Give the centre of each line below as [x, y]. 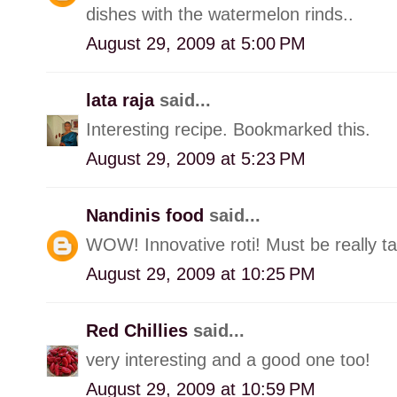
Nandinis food [148, 215]
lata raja [123, 100]
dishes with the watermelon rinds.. [220, 14]
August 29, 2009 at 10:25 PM [201, 273]
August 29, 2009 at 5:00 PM [196, 43]
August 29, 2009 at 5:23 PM [196, 158]
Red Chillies [140, 330]
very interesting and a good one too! [228, 359]
